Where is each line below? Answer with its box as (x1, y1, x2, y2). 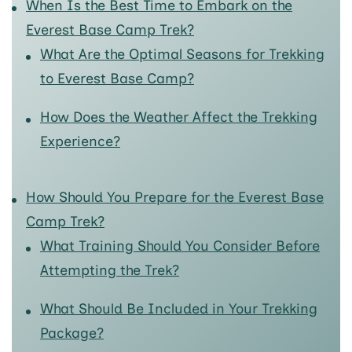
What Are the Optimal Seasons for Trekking (40, 45, 324, 63)
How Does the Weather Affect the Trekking (40, 108, 317, 126)
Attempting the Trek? (40, 262, 179, 280)
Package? (40, 324, 104, 343)
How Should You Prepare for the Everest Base (26, 189, 324, 207)
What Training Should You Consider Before (40, 237, 320, 255)
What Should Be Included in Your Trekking (40, 300, 317, 318)
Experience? (40, 132, 120, 150)
